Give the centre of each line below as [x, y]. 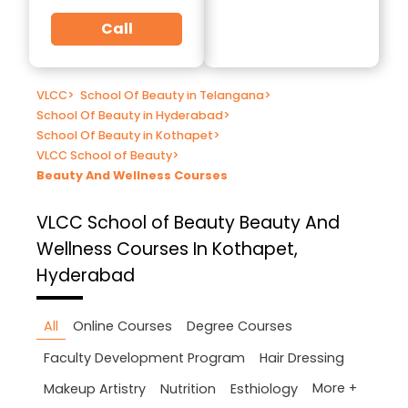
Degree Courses [240, 326]
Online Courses [122, 326]
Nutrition [188, 388]
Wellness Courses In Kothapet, [167, 249]
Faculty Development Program [144, 357]
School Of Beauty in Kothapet [125, 135]
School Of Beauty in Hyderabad [130, 115]
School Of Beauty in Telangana [173, 95]
